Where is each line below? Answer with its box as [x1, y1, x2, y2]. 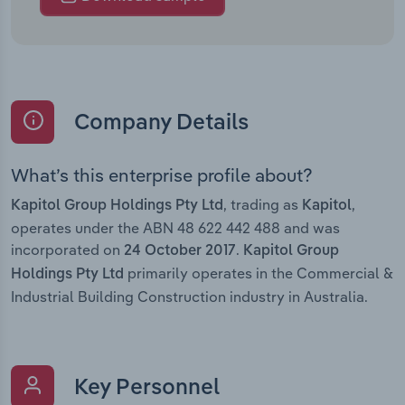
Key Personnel [69, 377, 220, 400]
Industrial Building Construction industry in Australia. [11, 287, 368, 306]
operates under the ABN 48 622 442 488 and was [11, 218, 340, 237]
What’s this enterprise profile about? [11, 163, 313, 186]
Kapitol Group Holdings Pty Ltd [11, 198, 223, 213]
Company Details [69, 112, 249, 135]
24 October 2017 [124, 243, 236, 259]
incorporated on [11, 240, 124, 259]
